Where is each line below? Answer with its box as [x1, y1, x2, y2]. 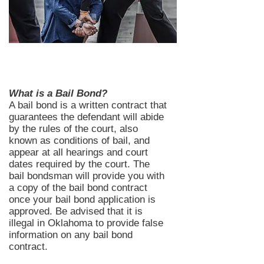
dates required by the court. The [9, 159, 150, 170]
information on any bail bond [9, 229, 133, 240]
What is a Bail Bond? [9, 88, 107, 99]
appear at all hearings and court [9, 147, 148, 158]
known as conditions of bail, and [9, 135, 150, 146]
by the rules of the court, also [9, 123, 138, 134]
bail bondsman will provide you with [9, 170, 164, 181]
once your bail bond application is [9, 194, 156, 205]
